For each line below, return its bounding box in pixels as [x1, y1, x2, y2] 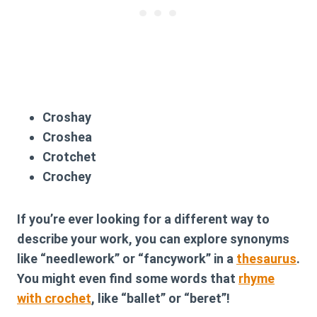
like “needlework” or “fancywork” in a [17, 251, 236, 267]
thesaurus [236, 251, 296, 267]
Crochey [42, 169, 91, 185]
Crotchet [42, 149, 96, 165]
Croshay [42, 110, 91, 125]
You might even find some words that [17, 271, 238, 287]
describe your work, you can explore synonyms [17, 231, 289, 247]
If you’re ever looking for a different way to [17, 212, 270, 227]
